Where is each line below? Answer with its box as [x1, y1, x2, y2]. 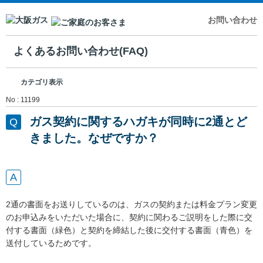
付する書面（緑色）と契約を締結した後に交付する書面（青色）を [6, 225, 252, 235]
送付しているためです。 [6, 238, 96, 248]
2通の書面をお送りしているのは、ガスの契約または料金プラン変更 [6, 199, 257, 209]
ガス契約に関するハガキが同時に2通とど [29, 114, 247, 128]
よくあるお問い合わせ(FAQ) [14, 45, 149, 58]
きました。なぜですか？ [29, 131, 159, 144]
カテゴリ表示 [21, 77, 63, 86]
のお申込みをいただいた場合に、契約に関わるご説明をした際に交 [6, 212, 252, 222]
